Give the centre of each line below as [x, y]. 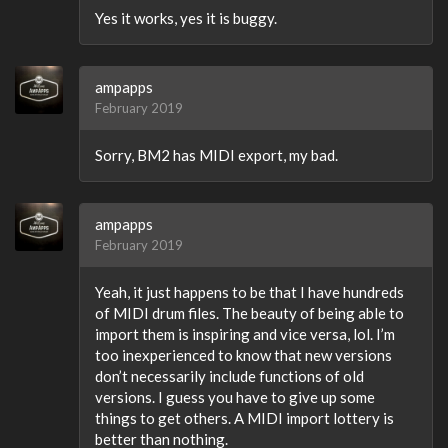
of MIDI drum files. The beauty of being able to [249, 312]
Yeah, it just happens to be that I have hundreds [249, 291]
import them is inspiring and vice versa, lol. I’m [245, 333]
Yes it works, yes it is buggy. [186, 17]
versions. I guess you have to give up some [235, 396]
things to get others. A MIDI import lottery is [244, 417]
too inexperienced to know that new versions [243, 354]
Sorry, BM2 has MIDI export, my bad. [216, 154]
